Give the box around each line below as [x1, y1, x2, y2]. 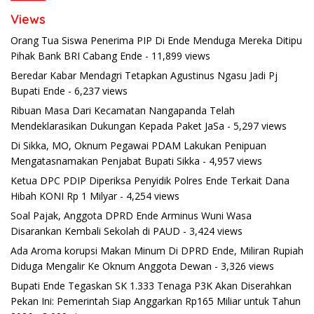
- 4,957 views [200, 153, 262, 168]
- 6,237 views [65, 83, 128, 97]
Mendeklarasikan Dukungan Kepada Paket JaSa [11, 118, 224, 132]
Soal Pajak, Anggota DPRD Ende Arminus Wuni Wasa [11, 208, 252, 222]
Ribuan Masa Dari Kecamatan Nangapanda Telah [11, 103, 235, 117]
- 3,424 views [180, 224, 243, 238]
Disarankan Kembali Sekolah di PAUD [11, 224, 180, 238]
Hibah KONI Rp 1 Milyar [11, 189, 117, 203]
